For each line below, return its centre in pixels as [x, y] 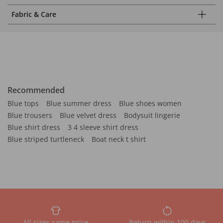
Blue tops [23, 103]
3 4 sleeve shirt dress [103, 127]
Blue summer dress [79, 103]
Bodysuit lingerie [152, 115]
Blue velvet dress [88, 115]
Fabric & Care [34, 14]
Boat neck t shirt [119, 139]
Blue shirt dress [34, 127]
